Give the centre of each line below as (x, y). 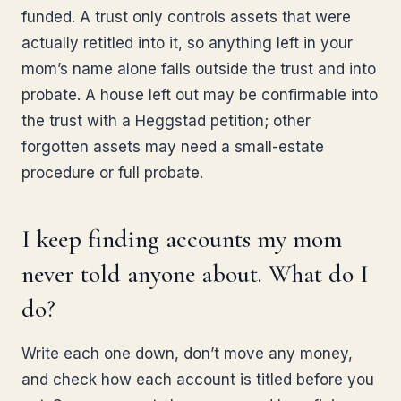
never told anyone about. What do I (195, 274)
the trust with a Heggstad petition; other (166, 121)
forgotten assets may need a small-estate (173, 147)
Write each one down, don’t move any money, (187, 354)
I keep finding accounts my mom (182, 239)
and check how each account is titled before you (198, 380)
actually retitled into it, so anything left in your (187, 43)
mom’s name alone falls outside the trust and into (199, 69)
